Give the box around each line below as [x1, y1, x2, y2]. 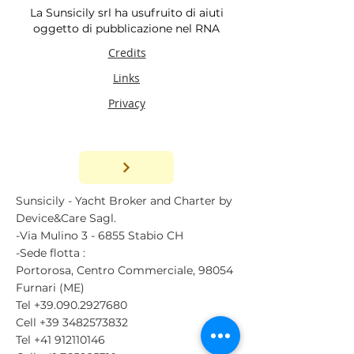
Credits [107, 45, 146, 60]
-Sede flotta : [16, 246, 85, 260]
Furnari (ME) [16, 281, 88, 295]
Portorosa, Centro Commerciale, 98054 [16, 263, 233, 277]
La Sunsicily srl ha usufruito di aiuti [29, 6, 224, 20]
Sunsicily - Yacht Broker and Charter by [16, 194, 232, 208]
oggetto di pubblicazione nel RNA [33, 21, 220, 36]
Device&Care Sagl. [16, 211, 116, 225]
